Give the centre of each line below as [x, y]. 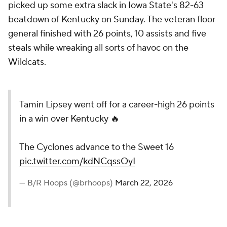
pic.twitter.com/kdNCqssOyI [77, 161]
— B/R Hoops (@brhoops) [67, 183]
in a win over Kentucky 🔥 [69, 119]
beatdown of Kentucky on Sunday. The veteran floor [112, 20]
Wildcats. [27, 62]
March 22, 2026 [144, 183]
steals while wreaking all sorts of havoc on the [98, 48]
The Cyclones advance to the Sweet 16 [97, 147]
